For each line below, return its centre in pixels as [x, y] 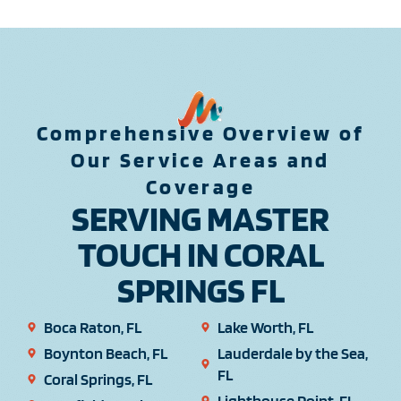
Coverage [200, 186]
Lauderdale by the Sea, [292, 353]
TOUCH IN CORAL [200, 254]
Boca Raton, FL [92, 327]
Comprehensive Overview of [200, 132]
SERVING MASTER [200, 218]
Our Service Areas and [200, 159]
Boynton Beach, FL [105, 353]
